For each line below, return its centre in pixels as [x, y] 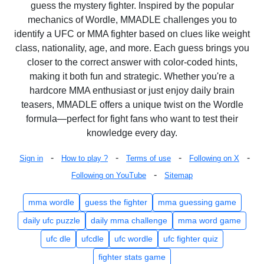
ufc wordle [133, 238]
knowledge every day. [132, 133]
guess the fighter [116, 202]
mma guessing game [197, 202]
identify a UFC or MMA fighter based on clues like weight [132, 34]
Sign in [31, 158]
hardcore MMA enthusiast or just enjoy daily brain [132, 90]
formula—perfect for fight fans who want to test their [132, 118]
